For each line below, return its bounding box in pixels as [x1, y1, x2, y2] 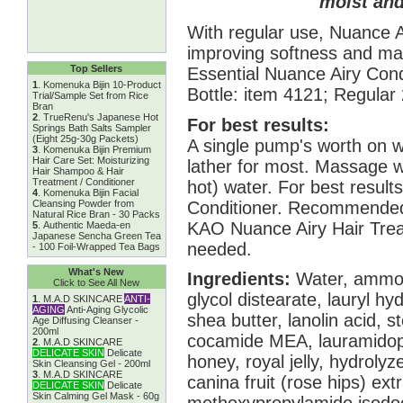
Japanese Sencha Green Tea [31, 230, 161, 241]
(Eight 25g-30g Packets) [31, 133, 139, 144]
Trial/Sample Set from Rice [31, 90, 148, 101]
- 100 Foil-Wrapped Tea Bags [31, 241, 160, 252]
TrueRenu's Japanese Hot [42, 112, 158, 122]
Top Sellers [70, 63, 122, 74]
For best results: [186, 114, 329, 135]
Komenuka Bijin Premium [42, 144, 151, 155]
